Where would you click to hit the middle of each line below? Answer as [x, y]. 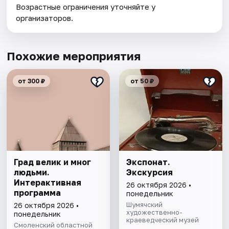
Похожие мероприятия [74, 56]
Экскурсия [149, 172]
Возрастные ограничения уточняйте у [86, 6]
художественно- [154, 212]
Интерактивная [48, 182]
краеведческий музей [162, 220]
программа [38, 192]
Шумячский [144, 204]
